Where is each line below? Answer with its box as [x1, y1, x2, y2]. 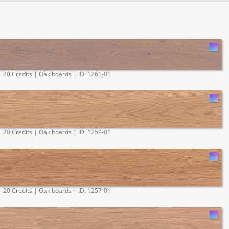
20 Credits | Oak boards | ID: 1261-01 [3, 69, 111, 78]
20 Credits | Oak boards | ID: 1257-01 [3, 186, 111, 195]
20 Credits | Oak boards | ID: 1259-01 [3, 127, 111, 136]
